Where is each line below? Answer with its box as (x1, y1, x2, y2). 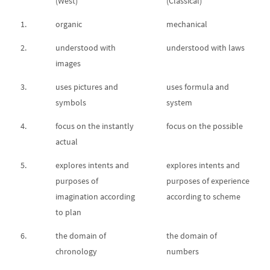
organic (55, 18, 82, 30)
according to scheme (166, 190, 240, 202)
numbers (166, 245, 199, 257)
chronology (55, 245, 97, 257)
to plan (55, 206, 81, 218)
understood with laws (166, 42, 245, 53)
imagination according (55, 190, 135, 202)
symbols (55, 96, 86, 108)
